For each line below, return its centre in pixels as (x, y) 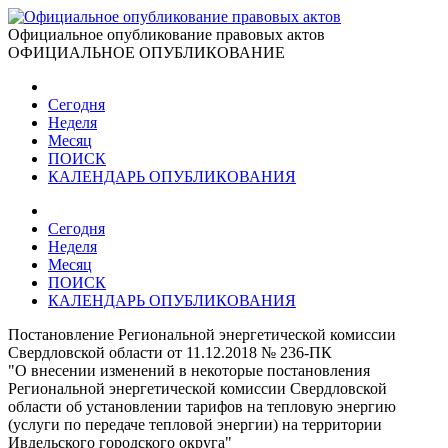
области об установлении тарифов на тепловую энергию (202, 406)
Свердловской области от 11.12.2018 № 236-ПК (170, 352)
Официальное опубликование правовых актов (166, 34)
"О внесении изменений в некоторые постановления (189, 370)
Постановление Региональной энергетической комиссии (202, 334)
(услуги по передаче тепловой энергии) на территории (195, 424)
